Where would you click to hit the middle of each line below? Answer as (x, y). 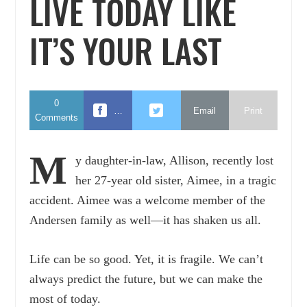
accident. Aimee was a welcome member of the (148, 200)
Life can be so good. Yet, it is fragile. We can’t (147, 259)
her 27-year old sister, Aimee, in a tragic (176, 181)
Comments (57, 118)
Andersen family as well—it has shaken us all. (146, 220)
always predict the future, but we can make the (146, 279)
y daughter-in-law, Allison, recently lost (175, 161)
